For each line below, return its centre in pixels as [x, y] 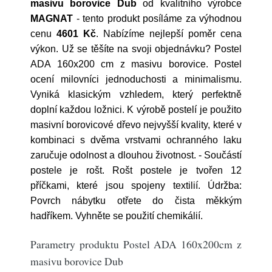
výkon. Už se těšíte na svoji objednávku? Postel [136, 49]
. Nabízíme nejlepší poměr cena [169, 34]
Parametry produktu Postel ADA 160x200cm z [136, 244]
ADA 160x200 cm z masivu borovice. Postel [136, 64]
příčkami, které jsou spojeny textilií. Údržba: [136, 185]
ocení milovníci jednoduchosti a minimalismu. [136, 79]
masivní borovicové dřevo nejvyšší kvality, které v [136, 125]
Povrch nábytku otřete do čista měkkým [136, 201]
